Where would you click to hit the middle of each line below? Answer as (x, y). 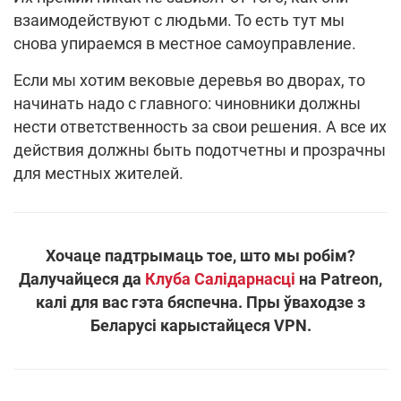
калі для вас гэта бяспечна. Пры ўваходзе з (200, 303)
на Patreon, (339, 279)
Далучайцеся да (82, 279)
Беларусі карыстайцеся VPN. (200, 326)
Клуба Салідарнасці (220, 279)
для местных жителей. (98, 174)
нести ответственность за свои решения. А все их (200, 127)
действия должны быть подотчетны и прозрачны (200, 150)
